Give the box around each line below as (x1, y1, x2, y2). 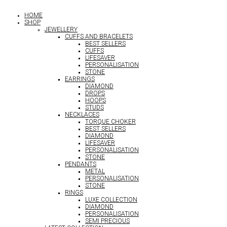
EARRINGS (65, 75, 95, 83)
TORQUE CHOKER (85, 118, 136, 125)
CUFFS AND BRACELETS (65, 33, 133, 40)
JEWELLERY (45, 26, 78, 33)
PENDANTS (65, 161, 96, 168)
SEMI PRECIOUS (85, 217, 130, 224)
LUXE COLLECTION (85, 196, 137, 203)
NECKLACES (65, 111, 99, 118)
